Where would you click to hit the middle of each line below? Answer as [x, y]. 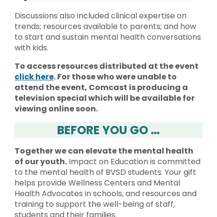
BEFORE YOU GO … [108, 130]
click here [34, 77]
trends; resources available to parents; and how [105, 26]
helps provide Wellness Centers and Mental [97, 183]
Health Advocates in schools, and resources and [106, 193]
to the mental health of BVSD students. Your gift [105, 172]
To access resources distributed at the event [107, 66]
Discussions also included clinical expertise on [101, 15]
